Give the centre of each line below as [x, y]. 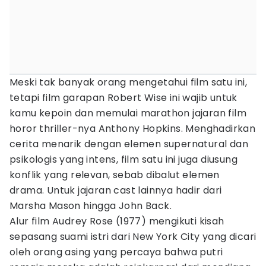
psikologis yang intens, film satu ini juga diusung [123, 159]
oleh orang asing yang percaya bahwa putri [116, 252]
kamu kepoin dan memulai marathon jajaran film [128, 113]
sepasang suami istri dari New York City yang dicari [133, 237]
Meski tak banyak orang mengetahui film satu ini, [129, 82]
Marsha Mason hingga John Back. [91, 206]
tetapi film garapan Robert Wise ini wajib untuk [123, 98]
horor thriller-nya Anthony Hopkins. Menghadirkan [133, 129]
